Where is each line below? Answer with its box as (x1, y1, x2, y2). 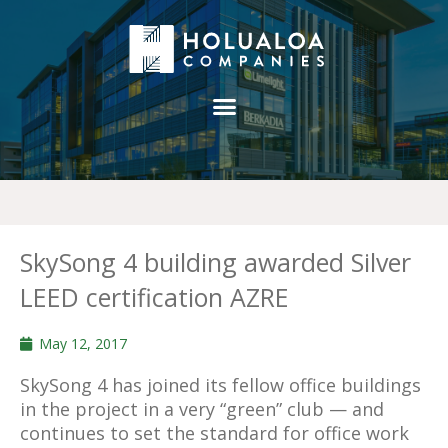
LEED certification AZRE (20, 280, 289, 315)
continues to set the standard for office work (20, 421, 409, 446)
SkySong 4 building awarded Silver (20, 245, 411, 280)
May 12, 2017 (39, 334, 127, 354)
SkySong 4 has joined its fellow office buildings (20, 373, 421, 398)
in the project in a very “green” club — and (20, 397, 384, 422)
